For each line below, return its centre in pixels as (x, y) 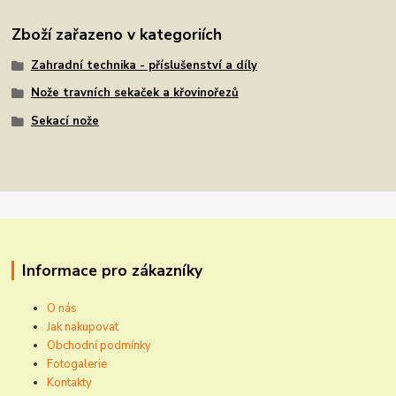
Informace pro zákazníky (112, 270)
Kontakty (70, 382)
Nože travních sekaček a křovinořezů (134, 93)
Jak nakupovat (83, 327)
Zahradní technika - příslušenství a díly (144, 65)
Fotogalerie (77, 364)
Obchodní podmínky (99, 345)
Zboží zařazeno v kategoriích (117, 34)
